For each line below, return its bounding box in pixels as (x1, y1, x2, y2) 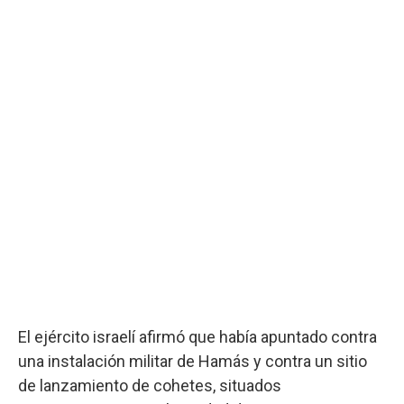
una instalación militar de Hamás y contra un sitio (18, 351, 367, 371)
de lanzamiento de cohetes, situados (18, 375, 281, 395)
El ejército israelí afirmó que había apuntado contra (18, 326, 377, 346)
